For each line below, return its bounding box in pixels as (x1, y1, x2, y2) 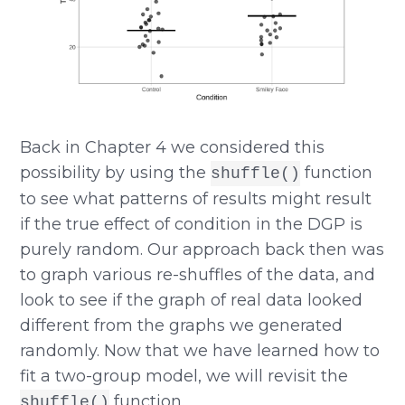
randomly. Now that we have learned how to (20, 340, 381, 361)
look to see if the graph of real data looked (20, 289, 363, 310)
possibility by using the (20, 162, 212, 183)
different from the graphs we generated (20, 315, 344, 335)
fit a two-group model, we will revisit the (20, 365, 349, 386)
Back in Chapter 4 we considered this (20, 137, 325, 157)
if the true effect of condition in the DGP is (20, 213, 363, 234)
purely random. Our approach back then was (20, 239, 385, 259)
